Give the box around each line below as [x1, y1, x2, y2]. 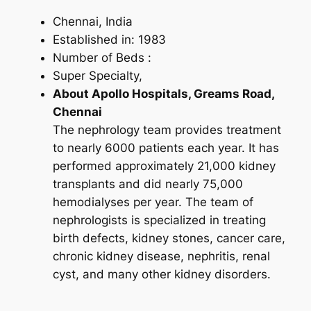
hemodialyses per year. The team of [52, 194, 253, 209]
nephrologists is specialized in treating [52, 212, 266, 227]
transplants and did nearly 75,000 [52, 176, 243, 191]
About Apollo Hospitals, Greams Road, [52, 86, 274, 101]
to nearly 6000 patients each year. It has [52, 140, 279, 155]
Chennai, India [52, 14, 133, 28]
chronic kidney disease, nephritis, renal [52, 249, 270, 263]
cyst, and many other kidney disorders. [52, 267, 271, 281]
